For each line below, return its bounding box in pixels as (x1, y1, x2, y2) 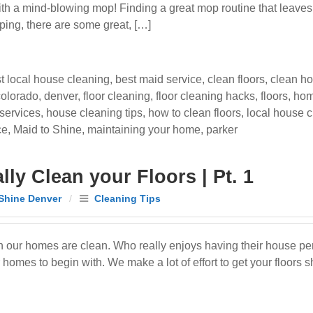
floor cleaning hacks (156, 90, 255, 102)
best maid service (115, 73, 202, 85)
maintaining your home (87, 124, 201, 136)
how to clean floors (148, 107, 241, 119)
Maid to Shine (13, 124, 82, 136)
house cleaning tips (46, 107, 143, 119)
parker (206, 124, 238, 136)
